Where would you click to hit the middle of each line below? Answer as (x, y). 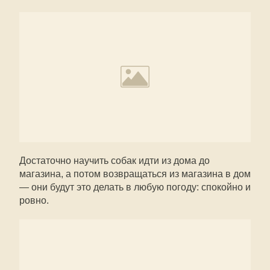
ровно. (34, 200)
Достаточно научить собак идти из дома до (115, 161)
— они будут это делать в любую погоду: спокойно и (135, 187)
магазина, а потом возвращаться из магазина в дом (135, 174)
